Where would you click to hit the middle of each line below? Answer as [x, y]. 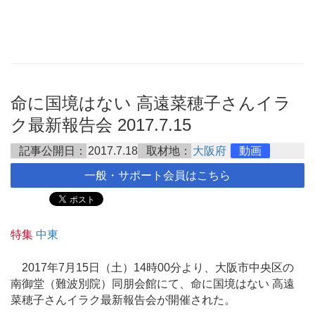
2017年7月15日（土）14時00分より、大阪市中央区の [152, 267]
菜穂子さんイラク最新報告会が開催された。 [123, 300]
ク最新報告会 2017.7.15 [101, 125]
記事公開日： [53, 151]
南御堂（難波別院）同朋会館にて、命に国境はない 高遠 [153, 283]
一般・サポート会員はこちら [157, 175]
